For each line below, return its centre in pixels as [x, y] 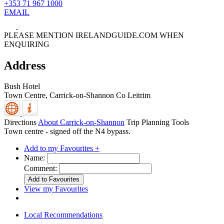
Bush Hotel [22, 86]
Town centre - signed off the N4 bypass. [67, 131]
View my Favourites [56, 189]
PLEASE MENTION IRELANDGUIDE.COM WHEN [94, 35]
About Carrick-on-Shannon [81, 122]
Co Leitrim [133, 95]
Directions [20, 122]
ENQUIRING [27, 44]
